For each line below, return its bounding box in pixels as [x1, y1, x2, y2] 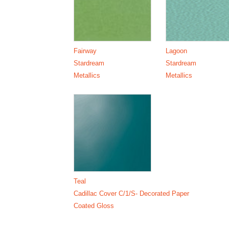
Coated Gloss [74, 201, 114, 210]
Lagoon [165, 47, 187, 55]
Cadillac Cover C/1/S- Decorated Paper [74, 189, 190, 197]
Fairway [74, 47, 97, 55]
